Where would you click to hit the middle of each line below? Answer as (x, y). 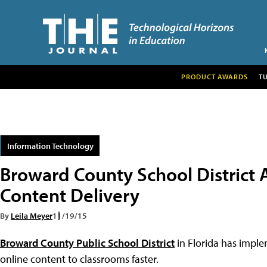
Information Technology (50, 145)
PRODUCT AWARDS (214, 76)
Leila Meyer (32, 215)
